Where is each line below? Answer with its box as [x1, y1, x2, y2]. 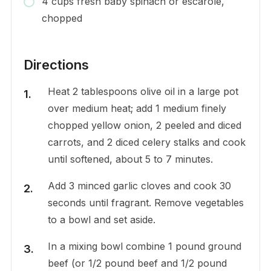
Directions [23, 56, 89, 73]
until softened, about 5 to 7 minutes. [47, 152, 213, 165]
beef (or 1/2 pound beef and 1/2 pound [47, 256, 227, 269]
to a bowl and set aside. [47, 213, 155, 226]
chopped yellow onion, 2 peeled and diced [47, 119, 241, 131]
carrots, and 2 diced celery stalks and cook [47, 135, 246, 148]
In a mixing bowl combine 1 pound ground [47, 240, 241, 252]
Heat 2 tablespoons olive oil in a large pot [47, 85, 238, 97]
